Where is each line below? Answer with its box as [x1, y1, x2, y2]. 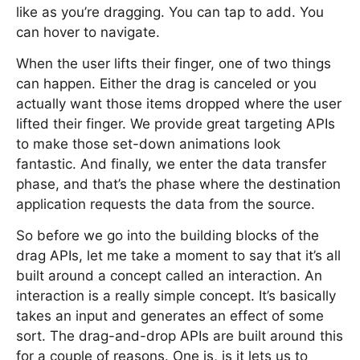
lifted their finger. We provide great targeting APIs [16, 116, 335, 132]
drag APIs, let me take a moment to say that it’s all [16, 247, 341, 264]
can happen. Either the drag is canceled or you [16, 76, 317, 92]
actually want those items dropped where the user [16, 96, 342, 112]
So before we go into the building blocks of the [16, 227, 319, 243]
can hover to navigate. [16, 24, 160, 40]
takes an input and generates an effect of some [16, 308, 324, 324]
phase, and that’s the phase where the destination [16, 176, 341, 192]
